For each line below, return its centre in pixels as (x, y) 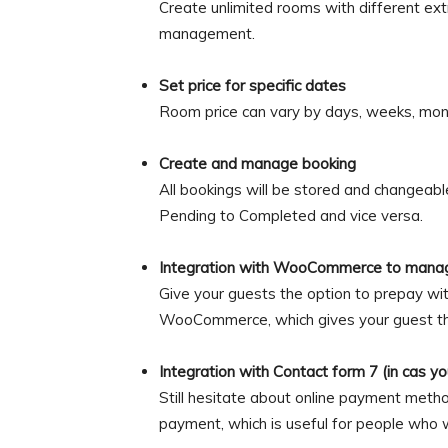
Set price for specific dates (252, 85)
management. (207, 33)
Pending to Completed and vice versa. (291, 215)
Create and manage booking (257, 163)
